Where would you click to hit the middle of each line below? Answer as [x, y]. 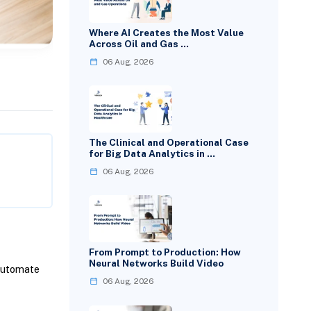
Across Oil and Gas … [139, 43]
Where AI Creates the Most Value [167, 32]
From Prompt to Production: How [165, 252]
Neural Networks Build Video [157, 263]
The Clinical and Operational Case [169, 143]
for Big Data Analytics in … [152, 154]
